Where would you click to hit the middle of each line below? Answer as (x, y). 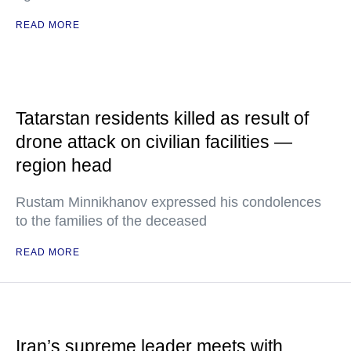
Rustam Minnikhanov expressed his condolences (168, 202)
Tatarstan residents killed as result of (162, 118)
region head (64, 165)
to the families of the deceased (111, 221)
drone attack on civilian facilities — (154, 142)
